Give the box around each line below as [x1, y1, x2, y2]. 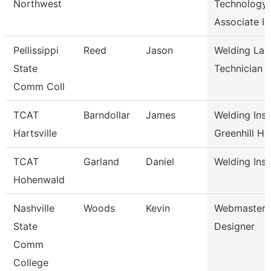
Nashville [13, 202, 54, 214]
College [13, 256, 48, 269]
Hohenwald [13, 174, 65, 186]
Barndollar [83, 109, 130, 121]
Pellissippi [13, 44, 59, 56]
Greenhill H [214, 127, 264, 139]
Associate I [214, 16, 264, 28]
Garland [83, 155, 119, 168]
